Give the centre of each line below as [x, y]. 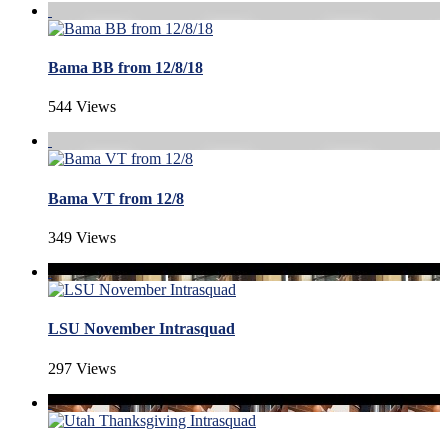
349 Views [82, 238]
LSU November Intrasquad [141, 329]
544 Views [82, 107]
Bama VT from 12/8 [116, 198]
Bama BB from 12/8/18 [125, 68]
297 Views [82, 368]
